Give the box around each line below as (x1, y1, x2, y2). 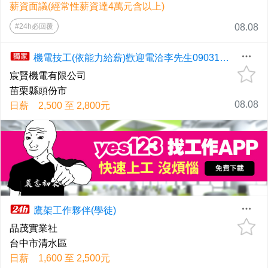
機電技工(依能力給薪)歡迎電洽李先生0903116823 (220, 53, 229, 63)
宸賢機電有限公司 (10, 71, 86, 81)
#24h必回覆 (15, 22, 53, 31)
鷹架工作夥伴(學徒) (33, 205, 116, 216)
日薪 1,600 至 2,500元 (10, 253, 110, 264)
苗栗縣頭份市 (10, 86, 67, 96)
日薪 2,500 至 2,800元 (10, 100, 110, 111)
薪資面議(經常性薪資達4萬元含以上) (10, 1, 165, 11)
